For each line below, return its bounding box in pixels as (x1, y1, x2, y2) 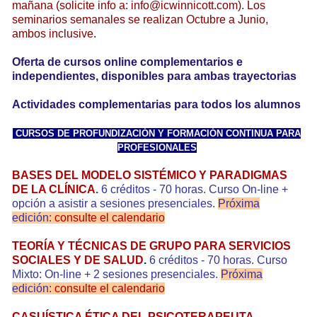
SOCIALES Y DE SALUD (12, 253, 144, 266)
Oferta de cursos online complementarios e (12, 55, 243, 68)
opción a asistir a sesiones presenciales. (12, 197, 218, 209)
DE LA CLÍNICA (12, 183, 96, 195)
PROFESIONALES (117, 142, 197, 153)
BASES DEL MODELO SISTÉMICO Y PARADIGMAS (12, 168, 287, 181)
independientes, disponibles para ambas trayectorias (12, 69, 296, 82)
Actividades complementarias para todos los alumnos (12, 98, 301, 110)
